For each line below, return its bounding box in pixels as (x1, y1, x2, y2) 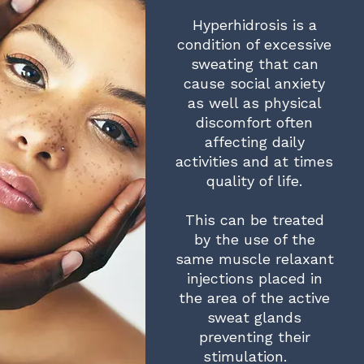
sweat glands (207, 309, 302, 326)
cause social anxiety (184, 75, 326, 92)
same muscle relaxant (175, 250, 334, 267)
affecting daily (204, 133, 305, 150)
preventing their (198, 328, 310, 345)
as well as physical (187, 94, 322, 111)
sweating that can (190, 55, 318, 72)
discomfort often (196, 114, 314, 131)
